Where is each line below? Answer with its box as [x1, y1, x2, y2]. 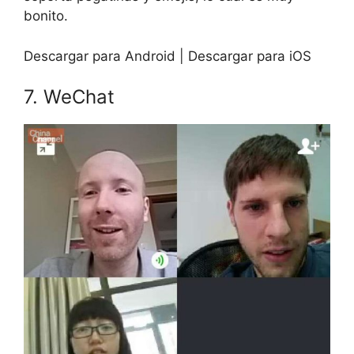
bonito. [24, 8, 68, 24]
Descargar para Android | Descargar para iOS [24, 47, 311, 64]
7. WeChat [24, 85, 115, 109]
